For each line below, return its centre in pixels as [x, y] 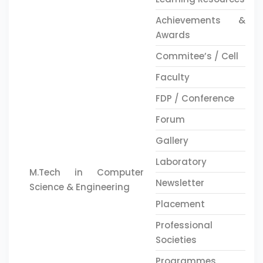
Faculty [172, 77]
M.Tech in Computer [87, 172]
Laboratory [181, 162]
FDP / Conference [195, 98]
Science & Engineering [80, 187]
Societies [176, 240]
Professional [184, 225]
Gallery [172, 141]
